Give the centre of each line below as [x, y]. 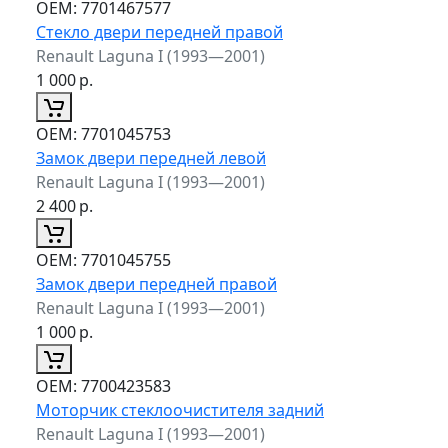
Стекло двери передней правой [159, 31]
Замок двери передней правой [156, 283]
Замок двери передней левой [151, 157]
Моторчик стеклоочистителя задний [180, 409]
